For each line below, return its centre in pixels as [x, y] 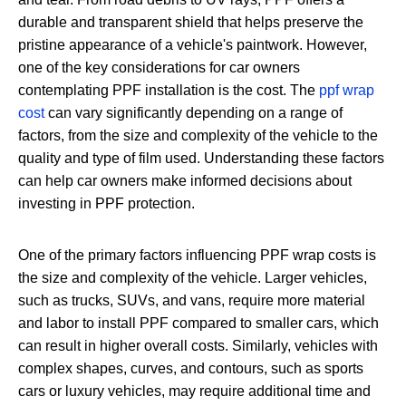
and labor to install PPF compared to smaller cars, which [198, 323]
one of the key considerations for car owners [159, 67]
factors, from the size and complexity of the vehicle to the [198, 135]
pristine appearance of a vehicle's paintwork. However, [193, 44]
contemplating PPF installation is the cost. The [169, 90]
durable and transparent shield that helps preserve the [191, 22]
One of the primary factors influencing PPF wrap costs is [197, 255]
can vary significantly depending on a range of [193, 112]
